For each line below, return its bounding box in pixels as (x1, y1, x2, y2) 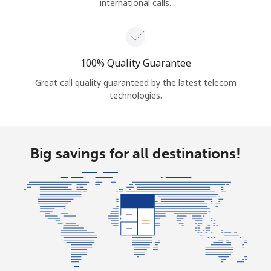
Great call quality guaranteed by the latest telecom (34, 76, 237, 88)
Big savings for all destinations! (30, 144, 241, 162)
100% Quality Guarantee (80, 56, 191, 70)
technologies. (109, 89, 162, 101)
